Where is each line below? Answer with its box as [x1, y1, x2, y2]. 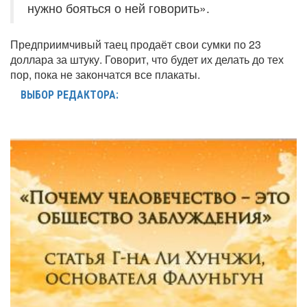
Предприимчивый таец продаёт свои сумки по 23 [10, 36, 261, 53]
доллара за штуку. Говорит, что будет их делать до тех [10, 51, 284, 68]
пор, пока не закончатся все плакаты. [10, 66, 200, 83]
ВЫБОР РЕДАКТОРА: [21, 88, 119, 102]
